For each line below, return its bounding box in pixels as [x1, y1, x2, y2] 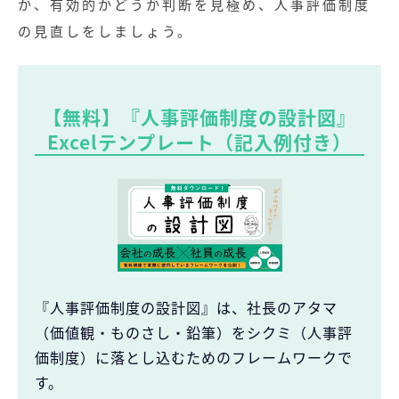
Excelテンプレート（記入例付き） [47, 127, 352, 155]
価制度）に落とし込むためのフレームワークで [35, 346, 353, 368]
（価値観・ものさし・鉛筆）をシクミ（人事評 [35, 321, 353, 343]
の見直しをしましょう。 [18, 21, 193, 41]
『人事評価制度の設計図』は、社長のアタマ [35, 296, 338, 318]
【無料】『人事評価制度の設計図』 [43, 102, 356, 130]
